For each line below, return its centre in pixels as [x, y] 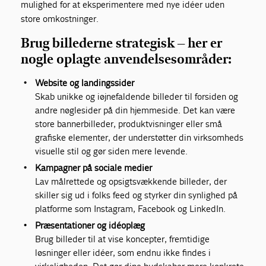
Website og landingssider [85, 83]
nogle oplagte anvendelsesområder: [126, 59]
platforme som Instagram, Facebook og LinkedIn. [131, 209]
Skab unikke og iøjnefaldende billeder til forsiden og [137, 97]
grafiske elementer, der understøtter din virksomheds [140, 138]
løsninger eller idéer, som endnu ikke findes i [123, 253]
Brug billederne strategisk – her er [122, 43]
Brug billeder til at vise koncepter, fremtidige [123, 239]
